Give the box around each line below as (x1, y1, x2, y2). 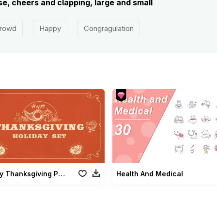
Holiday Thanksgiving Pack (58, 169, 65, 178)
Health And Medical (116, 169, 183, 178)
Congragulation (83, 24, 134, 33)
